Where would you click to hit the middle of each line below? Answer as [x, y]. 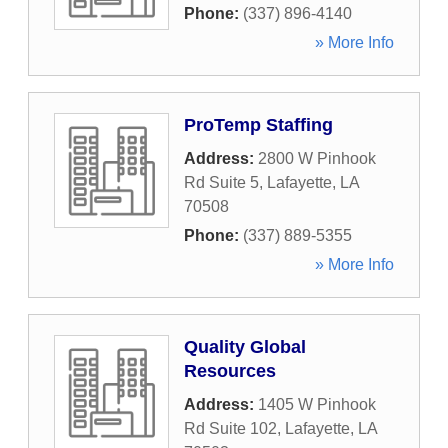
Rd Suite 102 [230, 428]
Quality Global [245, 347]
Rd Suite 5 [221, 182]
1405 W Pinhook [317, 404]
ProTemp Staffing [258, 125]
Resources [230, 371]
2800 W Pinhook [317, 158]
